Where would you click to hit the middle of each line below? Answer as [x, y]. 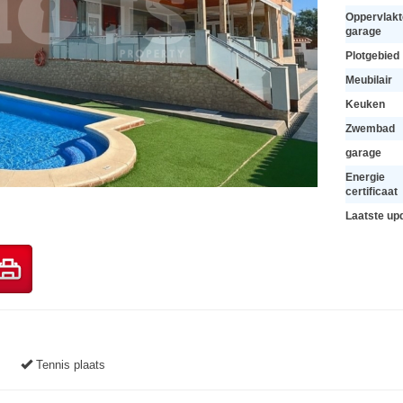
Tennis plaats [69, 365]
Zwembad [370, 128]
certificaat [371, 191]
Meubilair [368, 80]
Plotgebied [372, 55]
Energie [365, 177]
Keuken [365, 104]
